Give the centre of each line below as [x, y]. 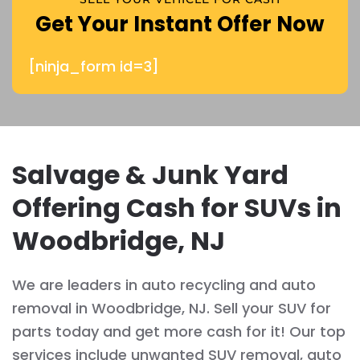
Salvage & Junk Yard [150, 175]
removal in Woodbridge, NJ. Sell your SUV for [172, 308]
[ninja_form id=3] [94, 66]
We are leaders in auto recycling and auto [164, 285]
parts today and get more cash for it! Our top [179, 331]
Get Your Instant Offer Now [180, 24]
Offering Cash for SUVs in [177, 208]
